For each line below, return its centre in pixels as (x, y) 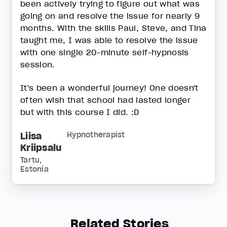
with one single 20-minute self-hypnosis (105, 52)
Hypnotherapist (96, 135)
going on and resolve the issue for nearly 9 (110, 15)
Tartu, (31, 160)
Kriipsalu (41, 148)
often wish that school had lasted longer (106, 100)
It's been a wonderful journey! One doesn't (109, 88)
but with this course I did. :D (81, 112)
